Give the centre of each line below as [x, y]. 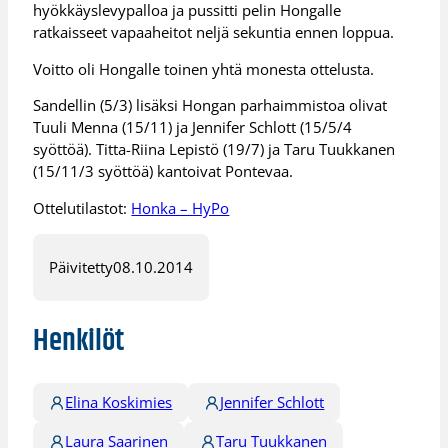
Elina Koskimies [119, 402]
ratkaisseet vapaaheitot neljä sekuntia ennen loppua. [214, 32]
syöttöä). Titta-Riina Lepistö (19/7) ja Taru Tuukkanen [214, 149]
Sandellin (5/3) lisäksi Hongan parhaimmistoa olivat [210, 105]
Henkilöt [78, 341]
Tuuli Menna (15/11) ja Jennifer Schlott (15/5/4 [193, 127]
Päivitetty [81, 267]
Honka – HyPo [180, 207]
